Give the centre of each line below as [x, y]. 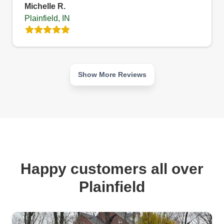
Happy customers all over [112, 168]
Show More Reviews [112, 74]
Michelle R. [45, 6]
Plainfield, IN [47, 18]
